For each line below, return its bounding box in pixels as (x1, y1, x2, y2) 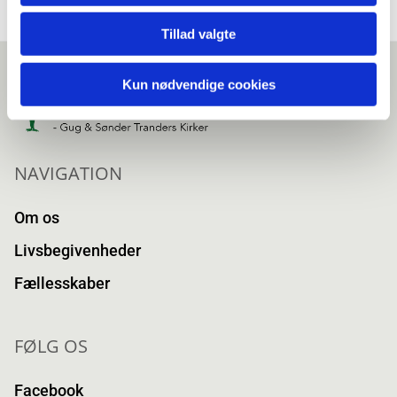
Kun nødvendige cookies (121, 76, 276, 92)
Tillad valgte (161, 26, 236, 42)
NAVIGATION (14, 161, 122, 186)
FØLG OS (14, 334, 88, 359)
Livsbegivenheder (14, 241, 141, 261)
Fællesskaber (14, 274, 110, 293)
